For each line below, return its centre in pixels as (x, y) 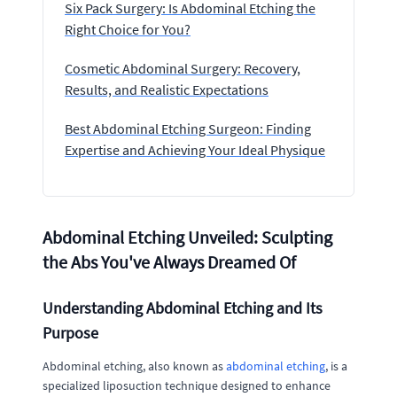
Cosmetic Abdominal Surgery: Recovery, (183, 68)
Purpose (70, 333)
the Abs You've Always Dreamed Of (169, 262)
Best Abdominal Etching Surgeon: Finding (188, 128)
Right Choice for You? (128, 29)
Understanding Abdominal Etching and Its (183, 308)
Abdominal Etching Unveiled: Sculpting (187, 237)
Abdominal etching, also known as (134, 366)
